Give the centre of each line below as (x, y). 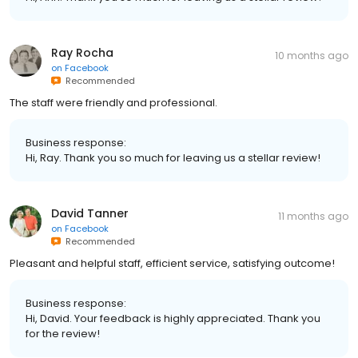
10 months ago (312, 55)
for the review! (63, 333)
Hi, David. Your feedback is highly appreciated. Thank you (173, 318)
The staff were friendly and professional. (113, 102)
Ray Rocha (82, 52)
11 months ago (313, 216)
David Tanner (90, 213)
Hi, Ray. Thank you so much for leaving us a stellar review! (173, 157)
